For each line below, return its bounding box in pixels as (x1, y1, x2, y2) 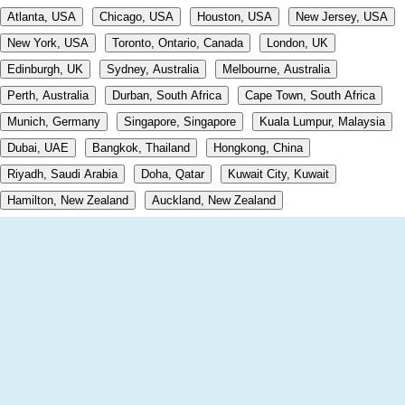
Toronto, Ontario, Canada (112, 36, 243, 51)
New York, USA (7, 36, 89, 51)
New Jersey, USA (296, 10, 388, 24)
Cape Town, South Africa (245, 89, 375, 103)
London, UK (267, 36, 328, 51)
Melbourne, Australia (222, 62, 330, 77)
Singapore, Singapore (124, 115, 236, 129)
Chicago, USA (99, 10, 174, 24)
